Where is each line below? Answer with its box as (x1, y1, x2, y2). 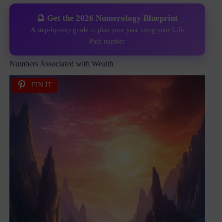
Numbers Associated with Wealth (9, 59, 114, 68)
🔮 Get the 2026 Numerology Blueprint (36, 13, 178, 23)
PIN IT (32, 81, 53, 89)
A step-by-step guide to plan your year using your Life (30, 26, 184, 34)
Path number (89, 37, 125, 45)
